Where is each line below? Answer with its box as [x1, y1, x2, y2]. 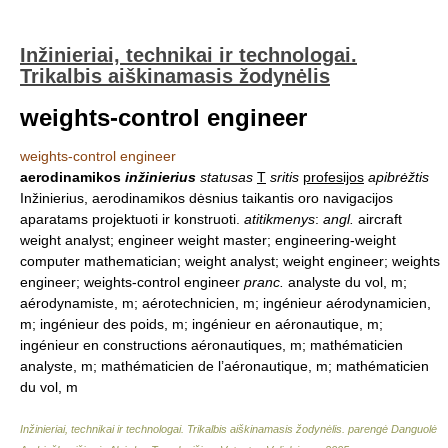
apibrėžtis [368, 169, 429, 185]
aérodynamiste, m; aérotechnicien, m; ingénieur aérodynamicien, [20, 295, 431, 311]
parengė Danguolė [348, 423, 437, 435]
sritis [270, 169, 299, 185]
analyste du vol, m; [284, 274, 407, 290]
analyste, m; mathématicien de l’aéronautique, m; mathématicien [20, 358, 429, 374]
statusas [200, 169, 253, 185]
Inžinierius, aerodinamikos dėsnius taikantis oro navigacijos [20, 190, 393, 206]
